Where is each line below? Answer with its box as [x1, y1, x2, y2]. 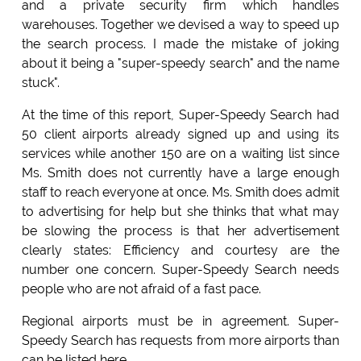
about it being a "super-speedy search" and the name [21, 55, 340, 71]
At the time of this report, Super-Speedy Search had [21, 106, 340, 122]
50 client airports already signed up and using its [21, 126, 340, 142]
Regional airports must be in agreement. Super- [21, 313, 340, 329]
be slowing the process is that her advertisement [21, 222, 340, 239]
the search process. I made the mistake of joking [21, 35, 340, 52]
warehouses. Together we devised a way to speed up [21, 16, 340, 32]
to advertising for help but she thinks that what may [21, 203, 340, 219]
